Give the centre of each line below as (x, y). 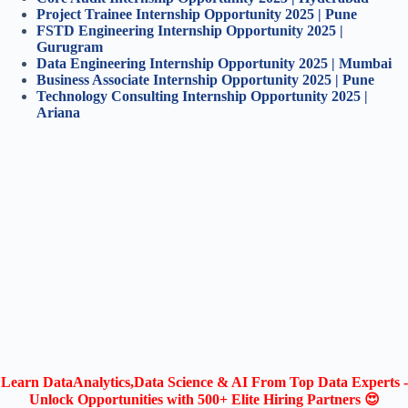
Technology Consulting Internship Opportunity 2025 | (202, 97)
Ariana (58, 113)
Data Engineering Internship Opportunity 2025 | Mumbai (214, 64)
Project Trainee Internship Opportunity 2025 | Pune (197, 15)
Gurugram (70, 47)
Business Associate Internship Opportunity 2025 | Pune (205, 80)
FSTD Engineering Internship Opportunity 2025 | (190, 31)
